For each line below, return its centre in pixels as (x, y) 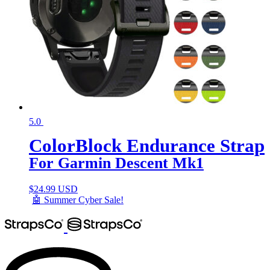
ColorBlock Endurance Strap (147, 145)
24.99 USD (56, 189)
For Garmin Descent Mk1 (116, 163)
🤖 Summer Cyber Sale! (78, 199)
